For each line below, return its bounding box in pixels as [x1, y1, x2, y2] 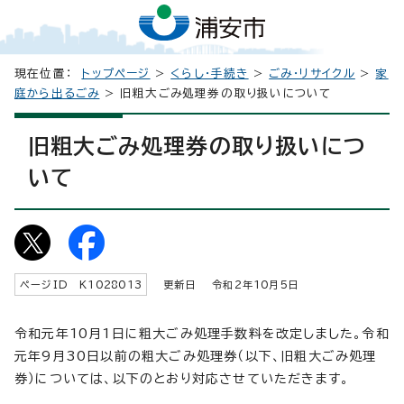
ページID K [20, 279, 88, 289]
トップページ [81, 67, 151, 79]
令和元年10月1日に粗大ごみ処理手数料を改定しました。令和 [14, 326, 390, 340]
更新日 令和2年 [155, 279, 253, 289]
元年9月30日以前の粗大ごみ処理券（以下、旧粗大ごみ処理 [14, 349, 377, 363]
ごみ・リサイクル [269, 67, 355, 79]
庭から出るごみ [14, 87, 100, 99]
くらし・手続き [170, 67, 249, 79]
